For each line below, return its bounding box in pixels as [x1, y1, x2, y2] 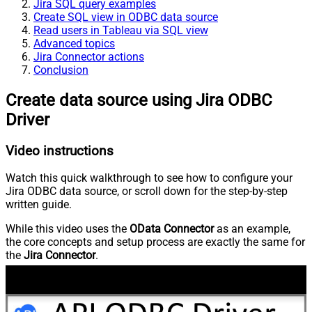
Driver [6, 109, 49, 130]
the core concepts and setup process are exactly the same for [6, 235, 305, 249]
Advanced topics [33, 36, 115, 50]
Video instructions [6, 143, 114, 159]
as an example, [214, 222, 290, 236]
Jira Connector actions [33, 49, 144, 63]
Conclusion [33, 63, 88, 77]
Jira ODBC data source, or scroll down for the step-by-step [6, 185, 288, 198]
